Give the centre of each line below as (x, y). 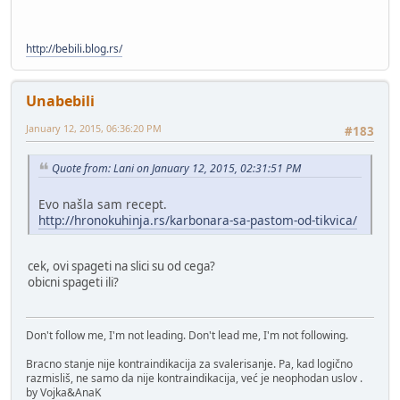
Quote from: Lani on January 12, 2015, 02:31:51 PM (176, 168)
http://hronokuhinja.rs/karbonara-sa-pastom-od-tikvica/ (198, 221)
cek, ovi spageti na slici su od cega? (121, 267)
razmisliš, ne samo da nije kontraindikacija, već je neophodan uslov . (194, 378)
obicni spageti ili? (73, 283)
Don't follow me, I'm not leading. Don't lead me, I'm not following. (187, 335)
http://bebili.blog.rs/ (74, 49)
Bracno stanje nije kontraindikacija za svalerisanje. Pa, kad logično (189, 363)
